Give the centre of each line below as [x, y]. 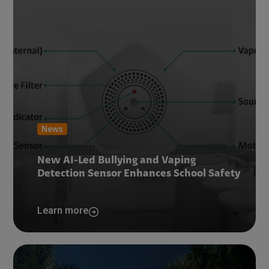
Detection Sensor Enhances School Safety [139, 174]
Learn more [63, 210]
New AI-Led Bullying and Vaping [117, 161]
